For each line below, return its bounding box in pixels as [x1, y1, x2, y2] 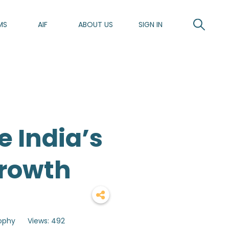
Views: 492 [27, 216, 65, 226]
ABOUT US [78, 19, 113, 30]
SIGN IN [139, 19, 163, 30]
